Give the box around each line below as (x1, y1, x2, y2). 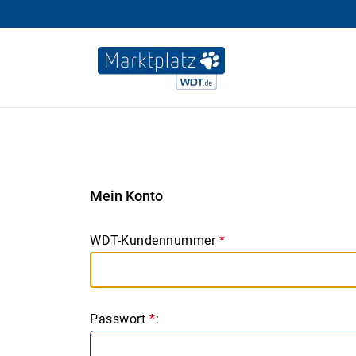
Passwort (90, 311, 145, 327)
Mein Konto (90, 188, 163, 204)
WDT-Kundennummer (90, 233, 215, 248)
